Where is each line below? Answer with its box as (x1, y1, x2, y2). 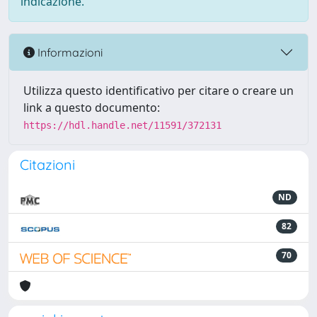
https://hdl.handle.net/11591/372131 (23, 120, 221, 131)
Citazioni (20, 156, 75, 173)
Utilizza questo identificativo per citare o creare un (23, 83, 294, 98)
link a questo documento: (23, 100, 160, 115)
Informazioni (35, 45, 103, 59)
